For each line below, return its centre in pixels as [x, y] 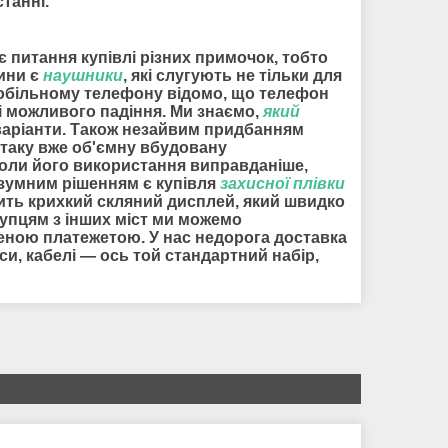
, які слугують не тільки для [232, 76]
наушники [83, 76]
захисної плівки [282, 184]
